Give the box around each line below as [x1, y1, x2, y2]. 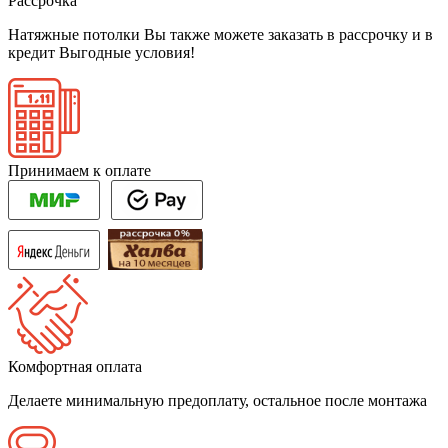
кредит [8, 43, 59, 61]
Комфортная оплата [8, 357, 142, 375]
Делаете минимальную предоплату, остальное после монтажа [8, 391, 427, 409]
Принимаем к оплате [8, 161, 151, 179]
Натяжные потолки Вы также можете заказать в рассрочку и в [8, 25, 433, 43]
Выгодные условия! [59, 43, 195, 61]
